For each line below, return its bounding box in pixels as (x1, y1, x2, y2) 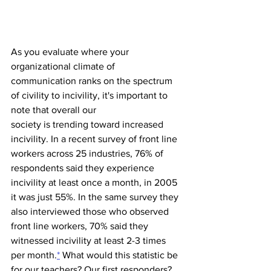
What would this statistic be (60, 250, 180, 260)
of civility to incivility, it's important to (11, 90, 170, 100)
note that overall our (11, 105, 99, 115)
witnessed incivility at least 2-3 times (11, 235, 168, 246)
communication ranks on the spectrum (11, 76, 175, 86)
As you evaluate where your (11, 47, 131, 57)
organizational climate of (11, 61, 117, 71)
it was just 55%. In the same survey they (11, 192, 181, 202)
